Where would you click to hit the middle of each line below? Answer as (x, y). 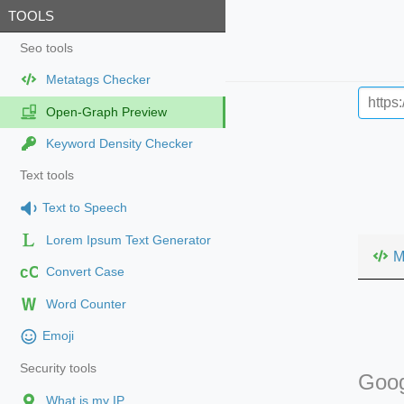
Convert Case (85, 272)
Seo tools (46, 49)
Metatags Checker (98, 80)
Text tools (46, 176)
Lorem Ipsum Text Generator (128, 240)
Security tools (58, 369)
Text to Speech (84, 207)
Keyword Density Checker (119, 144)
